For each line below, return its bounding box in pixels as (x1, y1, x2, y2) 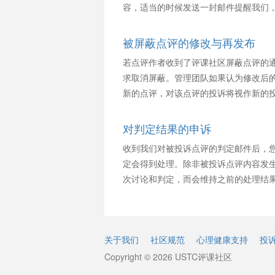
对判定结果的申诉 (122, 120, 211, 136)
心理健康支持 (196, 233, 248, 246)
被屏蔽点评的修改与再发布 (122, 34, 255, 50)
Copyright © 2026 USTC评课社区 (104, 250, 232, 263)
